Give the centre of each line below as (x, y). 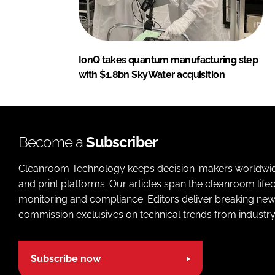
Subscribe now (66, 259)
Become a (52, 142)
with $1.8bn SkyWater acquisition (152, 74)
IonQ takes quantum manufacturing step (168, 60)
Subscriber (122, 142)
